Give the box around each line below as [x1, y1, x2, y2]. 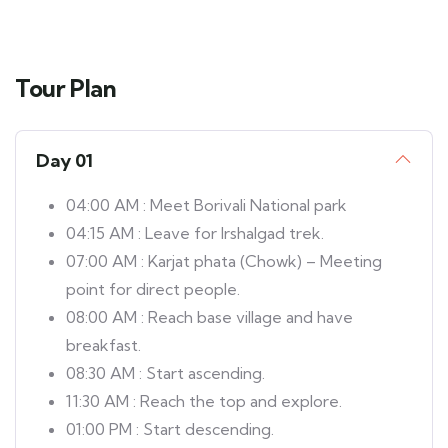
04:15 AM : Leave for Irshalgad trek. [66, 222, 324, 243]
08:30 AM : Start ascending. [66, 362, 265, 383]
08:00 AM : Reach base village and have [66, 306, 353, 327]
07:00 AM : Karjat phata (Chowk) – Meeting [66, 250, 382, 271]
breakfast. [66, 334, 141, 355]
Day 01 [36, 148, 93, 172]
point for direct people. [66, 278, 240, 299]
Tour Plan [15, 72, 117, 103]
